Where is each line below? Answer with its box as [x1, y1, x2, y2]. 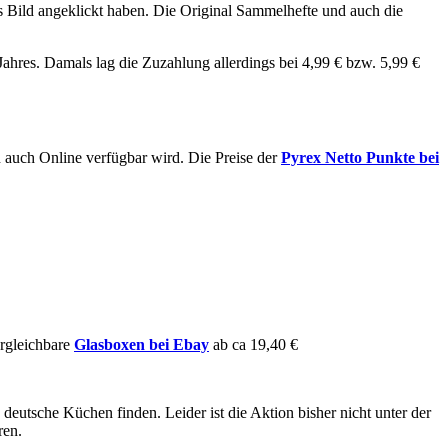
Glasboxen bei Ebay [74, 335, 209, 353]
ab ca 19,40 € [213, 335, 298, 353]
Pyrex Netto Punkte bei [281, 149, 439, 167]
